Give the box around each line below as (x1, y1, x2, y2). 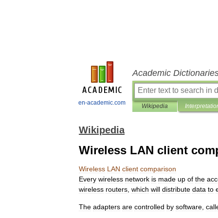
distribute (162, 185, 190, 193)
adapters (93, 203, 120, 211)
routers (106, 185, 127, 193)
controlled (134, 203, 164, 211)
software (176, 203, 202, 211)
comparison (140, 165, 176, 173)
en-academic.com (78, 99, 126, 106)
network (125, 175, 149, 183)
